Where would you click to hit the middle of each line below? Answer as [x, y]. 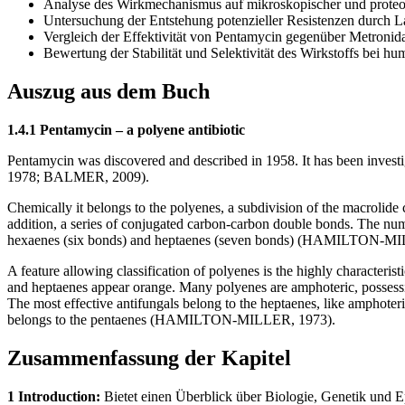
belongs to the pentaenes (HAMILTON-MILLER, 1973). [171, 320]
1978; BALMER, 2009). [78, 177]
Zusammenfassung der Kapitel [149, 358]
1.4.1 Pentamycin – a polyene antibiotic [126, 130]
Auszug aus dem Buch [108, 92]
